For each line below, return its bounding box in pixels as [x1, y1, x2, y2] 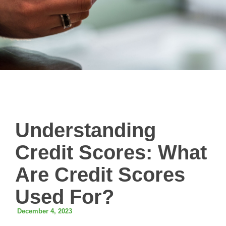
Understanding [15, 119, 156, 141]
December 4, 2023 [17, 208, 72, 215]
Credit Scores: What [15, 141, 207, 163]
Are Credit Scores [15, 163, 185, 186]
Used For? [15, 186, 114, 208]
